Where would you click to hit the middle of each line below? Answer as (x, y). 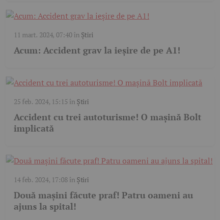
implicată (34, 128)
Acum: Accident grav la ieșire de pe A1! (97, 50)
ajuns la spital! (45, 206)
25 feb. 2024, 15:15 (41, 101)
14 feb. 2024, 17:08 (41, 179)
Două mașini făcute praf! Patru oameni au (103, 195)
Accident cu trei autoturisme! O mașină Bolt (108, 117)
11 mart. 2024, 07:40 (43, 34)
